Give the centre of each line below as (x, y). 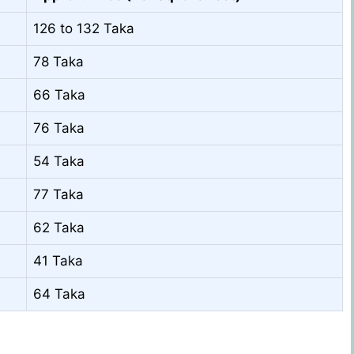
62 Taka (59, 227)
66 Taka (59, 94)
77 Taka (58, 194)
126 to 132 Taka (84, 28)
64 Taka (59, 294)
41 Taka (58, 260)
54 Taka (59, 161)
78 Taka (58, 61)
